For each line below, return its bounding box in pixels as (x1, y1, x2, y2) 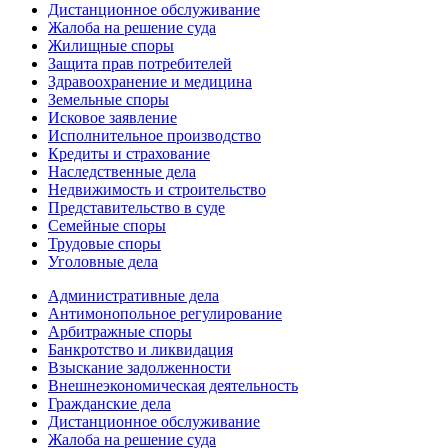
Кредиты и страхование (48, 145, 210, 163)
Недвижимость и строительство (48, 181, 266, 199)
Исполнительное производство (48, 127, 261, 145)
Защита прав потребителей (48, 55, 232, 73)
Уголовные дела (48, 253, 158, 271)
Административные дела (48, 287, 219, 305)
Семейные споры (48, 217, 166, 235)
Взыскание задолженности (48, 359, 231, 377)
